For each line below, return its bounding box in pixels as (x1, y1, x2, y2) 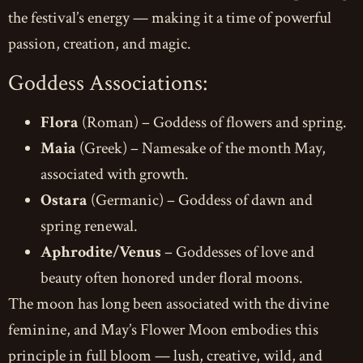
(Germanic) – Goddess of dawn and (88, 190, 313, 211)
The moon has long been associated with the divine (8, 293, 329, 315)
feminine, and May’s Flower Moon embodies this (8, 319, 318, 341)
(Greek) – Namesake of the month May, (76, 138, 326, 160)
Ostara (41, 190, 88, 211)
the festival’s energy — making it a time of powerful (8, 7, 331, 29)
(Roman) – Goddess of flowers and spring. (79, 112, 347, 134)
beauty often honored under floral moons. (41, 267, 303, 289)
